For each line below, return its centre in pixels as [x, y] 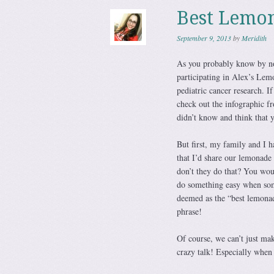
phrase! [189, 211]
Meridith [254, 38]
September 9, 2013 [204, 38]
